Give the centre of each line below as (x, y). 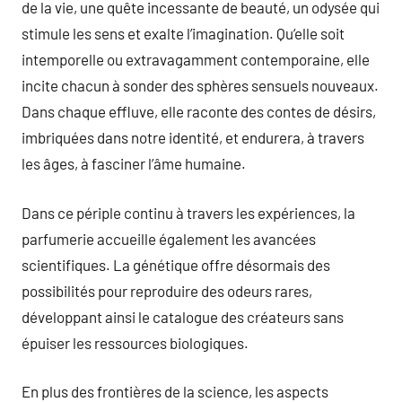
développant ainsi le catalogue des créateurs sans (183, 316)
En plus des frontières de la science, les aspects (175, 391)
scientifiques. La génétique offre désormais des (176, 264)
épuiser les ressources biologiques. (135, 342)
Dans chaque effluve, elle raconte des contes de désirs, (199, 111)
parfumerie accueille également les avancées (169, 238)
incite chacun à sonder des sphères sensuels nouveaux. (200, 85)
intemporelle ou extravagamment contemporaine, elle (196, 59)
